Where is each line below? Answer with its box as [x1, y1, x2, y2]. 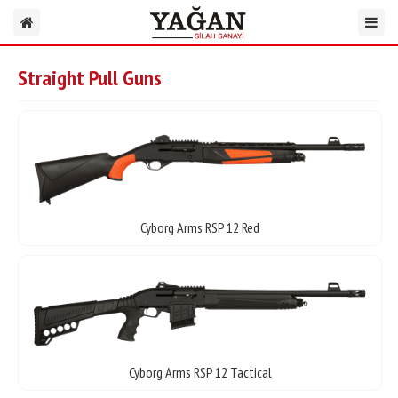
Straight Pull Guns [18, 64, 162, 92]
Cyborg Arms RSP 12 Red [140, 218, 259, 236]
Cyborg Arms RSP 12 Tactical [128, 362, 272, 381]
